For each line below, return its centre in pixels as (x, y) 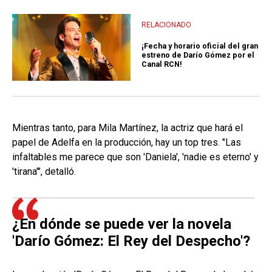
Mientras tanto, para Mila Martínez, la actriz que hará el (127, 128)
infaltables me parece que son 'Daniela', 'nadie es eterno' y (135, 157)
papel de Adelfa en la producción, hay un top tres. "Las (127, 143)
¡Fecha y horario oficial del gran (200, 46)
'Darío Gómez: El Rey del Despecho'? (131, 241)
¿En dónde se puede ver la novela (122, 224)
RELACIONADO (166, 25)
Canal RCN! (162, 64)
